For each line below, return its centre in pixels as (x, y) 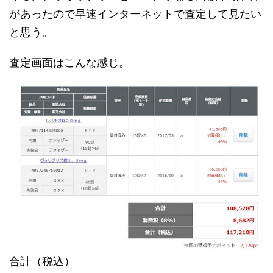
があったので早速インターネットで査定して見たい (135, 14)
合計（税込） (42, 261)
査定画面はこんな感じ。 (69, 63)
